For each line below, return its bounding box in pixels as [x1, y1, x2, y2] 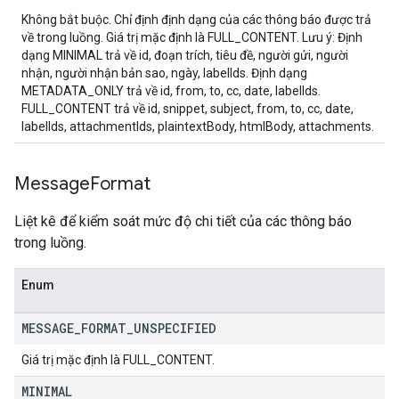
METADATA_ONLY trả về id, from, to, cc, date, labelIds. [21, 84, 321, 98]
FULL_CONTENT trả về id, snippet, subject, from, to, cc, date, [21, 102, 354, 116]
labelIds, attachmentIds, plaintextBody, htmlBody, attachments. [21, 119, 374, 134]
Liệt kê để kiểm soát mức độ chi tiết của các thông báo [14, 213, 352, 230]
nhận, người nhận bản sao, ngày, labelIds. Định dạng [21, 66, 307, 80]
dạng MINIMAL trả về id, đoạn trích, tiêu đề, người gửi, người [21, 48, 348, 62]
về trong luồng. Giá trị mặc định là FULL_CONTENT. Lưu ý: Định [21, 30, 362, 45]
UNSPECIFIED [134, 320, 216, 337]
